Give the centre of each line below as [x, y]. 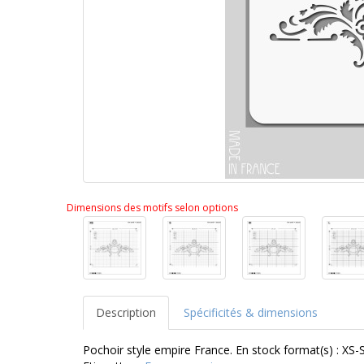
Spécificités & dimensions [251, 313]
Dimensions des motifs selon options [152, 208]
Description [126, 313]
